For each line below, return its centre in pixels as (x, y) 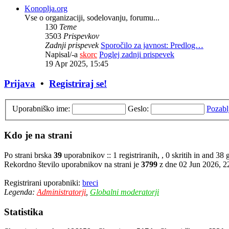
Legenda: (20, 192)
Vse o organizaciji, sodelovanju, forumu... (92, 18)
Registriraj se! (78, 84)
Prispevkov (81, 36)
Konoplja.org (46, 9)
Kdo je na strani (38, 135)
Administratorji (61, 192)
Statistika (24, 212)
